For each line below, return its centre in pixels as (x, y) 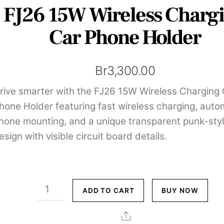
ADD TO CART (108, 190)
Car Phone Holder (125, 38)
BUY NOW (180, 190)
